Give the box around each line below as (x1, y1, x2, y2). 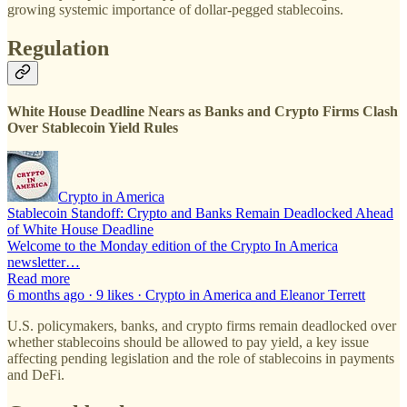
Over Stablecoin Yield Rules (7, 119, 178, 135)
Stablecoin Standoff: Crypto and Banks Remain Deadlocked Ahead (7, 204, 393, 221)
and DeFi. (7, 366, 65, 382)
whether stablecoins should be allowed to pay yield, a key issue (7, 333, 369, 350)
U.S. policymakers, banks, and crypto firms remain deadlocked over (7, 317, 396, 333)
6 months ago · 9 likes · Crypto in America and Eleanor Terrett (7, 286, 365, 303)
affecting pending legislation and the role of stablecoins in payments (7, 350, 394, 366)
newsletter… (7, 253, 80, 270)
